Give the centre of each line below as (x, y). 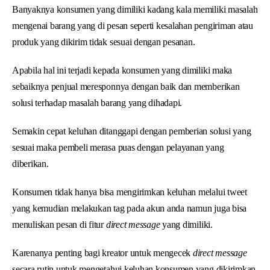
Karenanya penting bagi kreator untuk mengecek (102, 253)
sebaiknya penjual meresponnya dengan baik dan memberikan (126, 86)
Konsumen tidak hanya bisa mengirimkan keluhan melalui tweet (130, 192)
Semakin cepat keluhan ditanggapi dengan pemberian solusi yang (132, 131)
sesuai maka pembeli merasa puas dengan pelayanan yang (118, 147)
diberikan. (30, 163)
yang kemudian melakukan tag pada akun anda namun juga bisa (130, 208)
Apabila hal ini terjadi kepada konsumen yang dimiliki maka (122, 70)
